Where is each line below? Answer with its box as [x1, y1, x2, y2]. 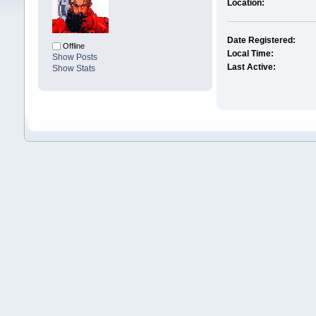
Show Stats [51, 63, 95, 74]
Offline [60, 42, 85, 51]
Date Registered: [227, 35, 296, 46]
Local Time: [227, 49, 274, 59]
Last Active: [227, 62, 276, 73]
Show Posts [51, 52, 97, 63]
